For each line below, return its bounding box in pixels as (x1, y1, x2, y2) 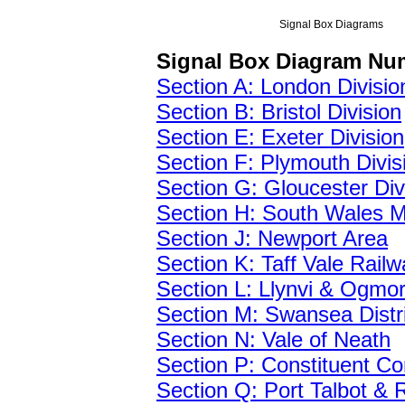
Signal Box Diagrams (278, 18, 383, 31)
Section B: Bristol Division (156, 99, 401, 124)
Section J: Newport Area (156, 226, 388, 250)
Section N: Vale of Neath (156, 327, 391, 352)
